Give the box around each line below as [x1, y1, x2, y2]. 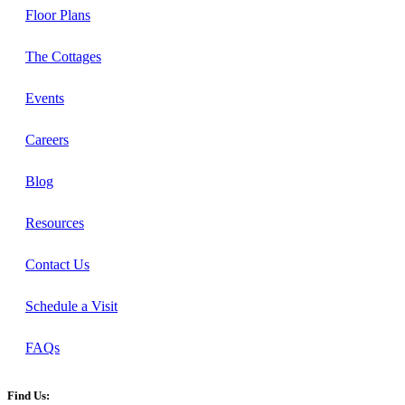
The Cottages [25, 49, 101, 65]
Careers [25, 132, 69, 148]
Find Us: [7, 389, 50, 403]
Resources [25, 215, 84, 231]
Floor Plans [25, 7, 90, 24]
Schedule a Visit [25, 298, 118, 315]
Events [25, 90, 64, 107]
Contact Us [25, 257, 89, 273]
